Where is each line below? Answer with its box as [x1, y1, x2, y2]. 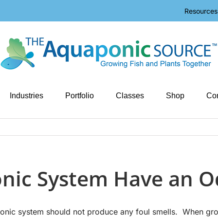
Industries [9, 91, 43, 100]
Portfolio [65, 91, 94, 100]
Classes [115, 91, 144, 100]
